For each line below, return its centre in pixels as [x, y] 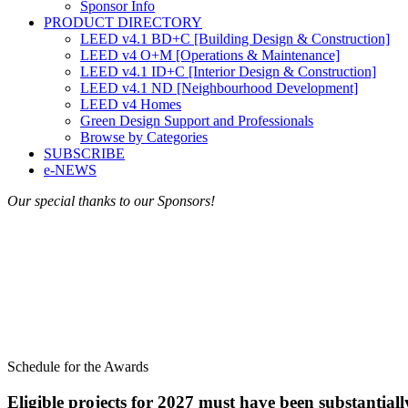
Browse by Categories [144, 137]
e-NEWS [70, 169]
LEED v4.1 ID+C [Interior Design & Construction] [228, 71]
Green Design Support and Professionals [197, 120]
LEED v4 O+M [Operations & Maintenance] [210, 55]
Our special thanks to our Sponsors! [111, 200]
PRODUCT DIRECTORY [123, 22]
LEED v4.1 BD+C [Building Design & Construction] [235, 38]
